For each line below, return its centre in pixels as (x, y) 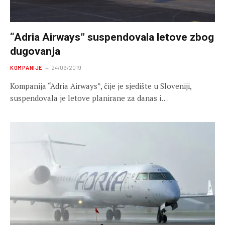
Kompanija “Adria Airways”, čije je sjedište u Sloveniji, (101, 86)
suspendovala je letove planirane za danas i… (89, 98)
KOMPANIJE (26, 68)
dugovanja (35, 51)
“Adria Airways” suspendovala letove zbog (112, 37)
